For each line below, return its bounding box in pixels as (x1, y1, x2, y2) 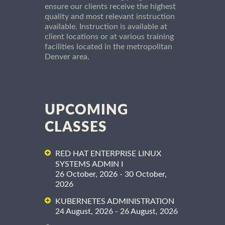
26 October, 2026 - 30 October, (55, 170, 167, 179)
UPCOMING (45, 103, 128, 118)
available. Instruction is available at (45, 23, 167, 31)
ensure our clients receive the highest (45, 3, 176, 11)
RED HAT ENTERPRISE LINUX (55, 150, 161, 158)
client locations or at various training (45, 33, 174, 41)
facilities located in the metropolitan (45, 43, 172, 51)
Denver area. (45, 53, 89, 61)
